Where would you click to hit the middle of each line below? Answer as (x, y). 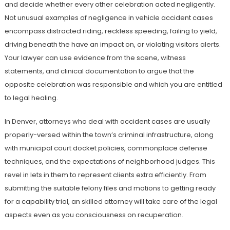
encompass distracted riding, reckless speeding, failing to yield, (111, 31)
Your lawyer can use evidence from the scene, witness (95, 58)
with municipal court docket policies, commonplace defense (106, 148)
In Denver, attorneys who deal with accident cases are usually (107, 121)
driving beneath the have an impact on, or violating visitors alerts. (112, 44)
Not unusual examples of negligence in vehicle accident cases (109, 18)
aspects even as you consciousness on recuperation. (94, 215)
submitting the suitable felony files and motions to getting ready (110, 188)
